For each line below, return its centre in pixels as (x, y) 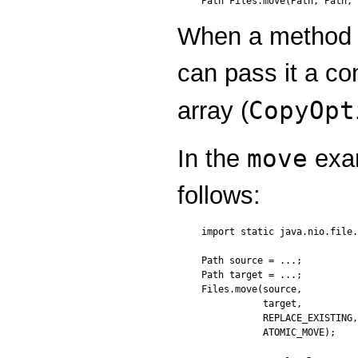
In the (212, 158)
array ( (213, 110)
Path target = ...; (252, 274)
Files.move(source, (252, 289)
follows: (219, 195)
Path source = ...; (252, 260)
